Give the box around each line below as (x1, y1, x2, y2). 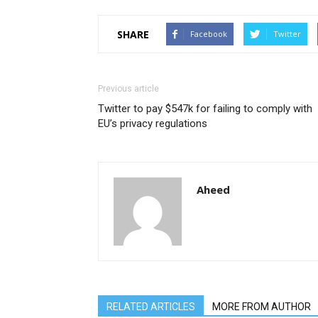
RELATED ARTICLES (106, 301, 195, 312)
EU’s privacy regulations (98, 117, 207, 130)
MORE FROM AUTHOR (212, 301, 311, 312)
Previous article (98, 84, 159, 94)
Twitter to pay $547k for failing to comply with (98, 102, 312, 115)
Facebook (190, 28, 227, 39)
